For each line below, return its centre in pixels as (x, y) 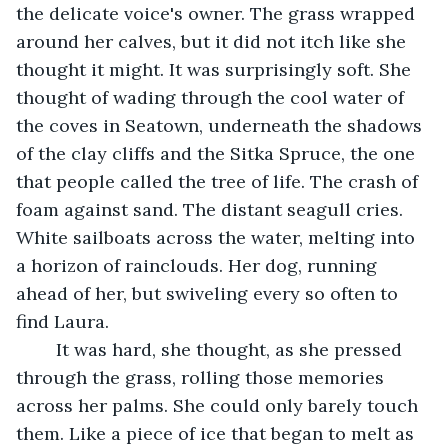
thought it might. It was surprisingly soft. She (216, 69)
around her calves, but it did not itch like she (213, 41)
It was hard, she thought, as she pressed (46, 349)
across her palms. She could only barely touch (219, 405)
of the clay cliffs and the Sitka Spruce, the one (218, 153)
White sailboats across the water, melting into (218, 237)
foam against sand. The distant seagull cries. (212, 209)
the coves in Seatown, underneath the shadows (221, 125)
